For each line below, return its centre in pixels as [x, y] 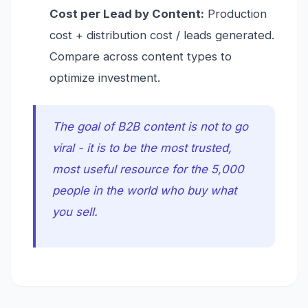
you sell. [75, 212]
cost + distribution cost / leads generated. [162, 35]
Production [235, 14]
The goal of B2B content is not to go [150, 127]
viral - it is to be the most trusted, [142, 148]
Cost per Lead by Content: [127, 14]
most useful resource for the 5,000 [148, 169]
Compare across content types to [141, 57]
